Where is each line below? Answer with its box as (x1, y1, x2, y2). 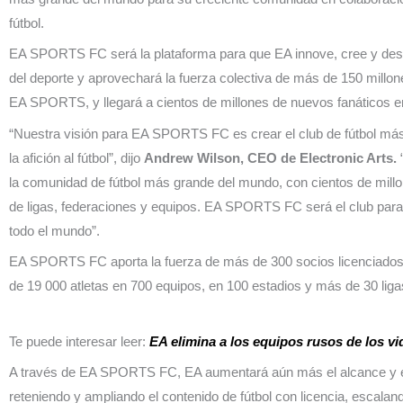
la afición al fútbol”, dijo (9, 149, 144, 166)
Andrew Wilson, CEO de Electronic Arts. (144, 149, 400, 166)
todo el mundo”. (9, 222, 100, 238)
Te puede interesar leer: (9, 333, 149, 349)
